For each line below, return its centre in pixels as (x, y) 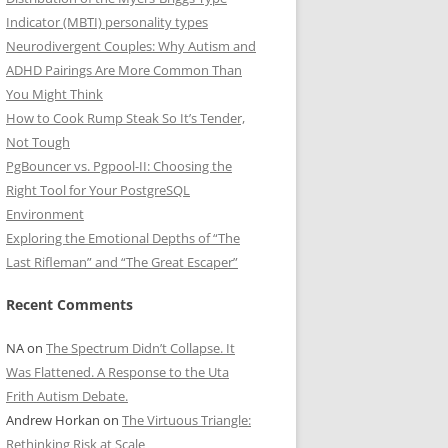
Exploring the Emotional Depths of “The (123, 238)
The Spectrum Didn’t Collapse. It (140, 348)
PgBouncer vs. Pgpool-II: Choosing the (119, 166)
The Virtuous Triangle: (186, 420)
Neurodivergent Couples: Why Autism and (131, 46)
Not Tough (38, 142)
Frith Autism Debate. (67, 396)
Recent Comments (69, 304)
